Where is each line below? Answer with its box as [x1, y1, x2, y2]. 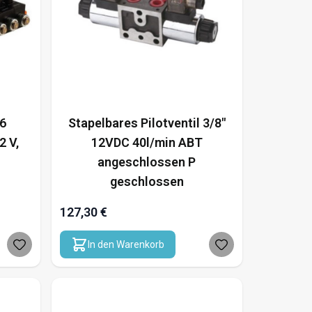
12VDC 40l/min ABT [91, 134, 203, 150]
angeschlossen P [97, 154, 196, 169]
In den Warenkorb [87, 238, 164, 250]
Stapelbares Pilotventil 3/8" [68, 115, 226, 130]
